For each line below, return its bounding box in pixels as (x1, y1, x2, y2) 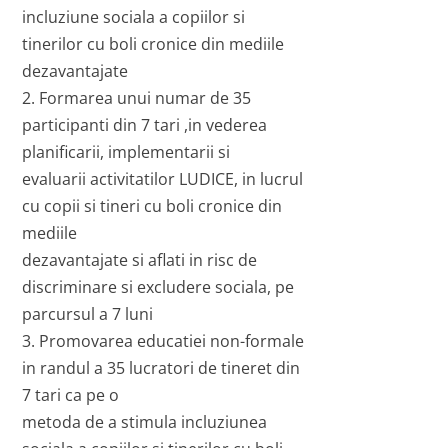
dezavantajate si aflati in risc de (22, 249, 258, 272)
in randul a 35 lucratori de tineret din (22, 357, 301, 380)
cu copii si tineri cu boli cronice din (22, 195, 283, 218)
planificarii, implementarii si (22, 141, 231, 164)
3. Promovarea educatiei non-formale (22, 330, 305, 353)
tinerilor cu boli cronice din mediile (22, 33, 285, 56)
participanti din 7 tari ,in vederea (22, 114, 268, 137)
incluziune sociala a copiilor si (22, 6, 246, 29)
